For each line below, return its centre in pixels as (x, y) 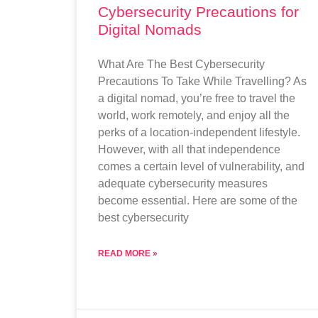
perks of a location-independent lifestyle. (199, 132)
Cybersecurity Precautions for (198, 11)
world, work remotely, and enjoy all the (193, 115)
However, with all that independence (189, 149)
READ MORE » (127, 253)
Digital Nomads (149, 29)
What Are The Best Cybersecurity (181, 64)
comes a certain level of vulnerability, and (201, 166)
